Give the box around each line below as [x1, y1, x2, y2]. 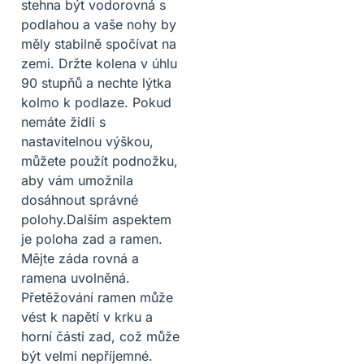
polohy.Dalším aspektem [21, 210, 171, 227]
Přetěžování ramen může [21, 288, 173, 305]
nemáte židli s [21, 113, 106, 130]
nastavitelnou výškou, [21, 132, 154, 149]
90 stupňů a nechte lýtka [21, 74, 171, 91]
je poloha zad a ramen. [21, 230, 162, 247]
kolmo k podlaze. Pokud [21, 93, 171, 110]
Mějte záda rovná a [21, 249, 139, 266]
